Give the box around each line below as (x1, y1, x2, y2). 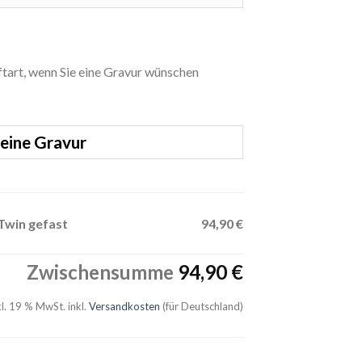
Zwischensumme (27, 260, 178, 284)
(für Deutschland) (160, 299, 243, 313)
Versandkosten (89, 299, 160, 313)
